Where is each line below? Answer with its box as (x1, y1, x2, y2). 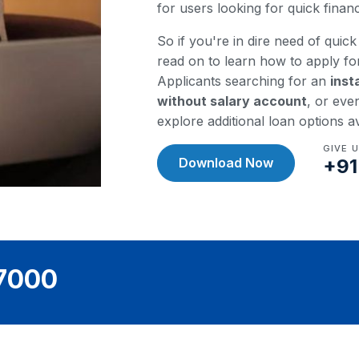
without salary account (157, 93, 307, 109)
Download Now (179, 155, 273, 171)
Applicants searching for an (157, 73, 330, 89)
